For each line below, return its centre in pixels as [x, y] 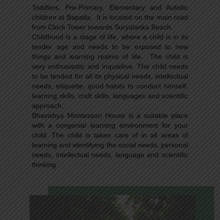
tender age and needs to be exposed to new [110, 47]
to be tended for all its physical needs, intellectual [110, 76]
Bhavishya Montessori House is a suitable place [110, 116]
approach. [48, 106]
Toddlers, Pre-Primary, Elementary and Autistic [110, 8]
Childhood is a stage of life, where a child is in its [110, 37]
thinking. [45, 165]
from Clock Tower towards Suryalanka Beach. [102, 27]
